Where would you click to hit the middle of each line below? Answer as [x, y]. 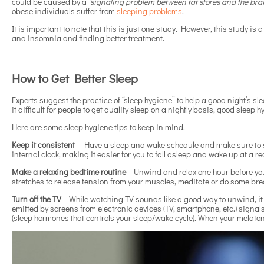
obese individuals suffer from [64, 11]
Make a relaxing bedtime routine [69, 172]
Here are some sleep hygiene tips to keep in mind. [98, 127]
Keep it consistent [43, 145]
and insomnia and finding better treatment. [88, 38]
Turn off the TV [37, 199]
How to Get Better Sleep [75, 78]
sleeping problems [149, 11]
